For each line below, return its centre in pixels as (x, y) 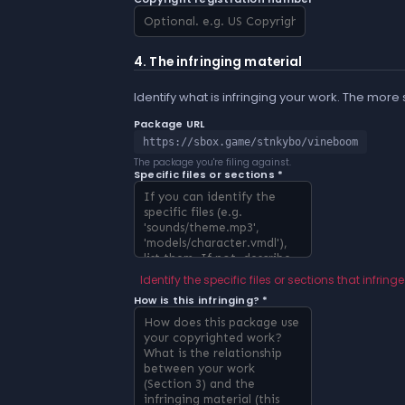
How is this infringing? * (201, 300)
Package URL (170, 123)
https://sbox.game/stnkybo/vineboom (250, 141)
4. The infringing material (218, 62)
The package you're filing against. (212, 162)
